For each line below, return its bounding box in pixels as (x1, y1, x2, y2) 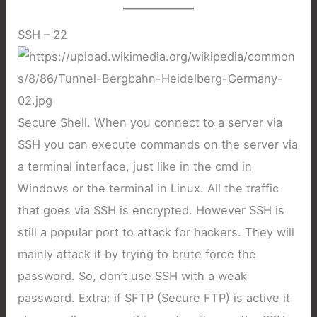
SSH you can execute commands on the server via (18, 137, 299, 152)
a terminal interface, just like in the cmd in (18, 159, 253, 174)
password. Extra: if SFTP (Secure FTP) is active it (18, 291, 291, 306)
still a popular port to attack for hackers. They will (18, 225, 295, 240)
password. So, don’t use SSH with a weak (18, 269, 248, 284)
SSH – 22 (18, 28, 68, 42)
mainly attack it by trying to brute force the (18, 247, 257, 262)
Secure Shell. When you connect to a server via (18, 115, 283, 130)
